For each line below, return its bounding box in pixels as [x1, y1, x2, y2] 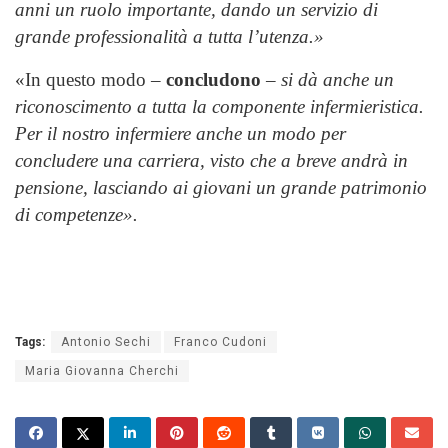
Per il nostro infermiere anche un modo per [15, 122, 346, 144]
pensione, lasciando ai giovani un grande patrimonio [15, 176, 427, 198]
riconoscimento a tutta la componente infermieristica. [15, 95, 424, 117]
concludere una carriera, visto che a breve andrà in [15, 149, 408, 171]
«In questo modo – [15, 68, 166, 90]
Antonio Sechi [61, 334, 151, 349]
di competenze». [15, 203, 138, 225]
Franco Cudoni [174, 334, 267, 349]
